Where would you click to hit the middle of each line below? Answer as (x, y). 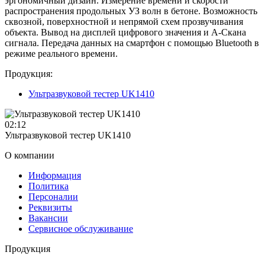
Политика (49, 186)
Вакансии (48, 218)
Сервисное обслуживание (81, 228)
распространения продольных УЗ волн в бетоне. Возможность (131, 11)
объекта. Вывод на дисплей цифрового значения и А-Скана (125, 32)
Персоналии (53, 196)
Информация (55, 175)
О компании (30, 155)
